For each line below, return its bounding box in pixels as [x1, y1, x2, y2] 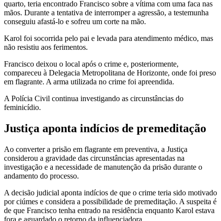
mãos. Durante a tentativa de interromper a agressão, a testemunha [4, 8, 209, 17]
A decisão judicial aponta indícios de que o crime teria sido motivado [4, 188, 217, 197]
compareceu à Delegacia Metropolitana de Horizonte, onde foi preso [4, 69, 216, 77]
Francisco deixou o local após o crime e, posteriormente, [4, 60, 179, 69]
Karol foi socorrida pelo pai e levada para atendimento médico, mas [4, 34, 213, 43]
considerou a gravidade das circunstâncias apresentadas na [4, 154, 184, 163]
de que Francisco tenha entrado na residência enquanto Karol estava [4, 206, 215, 215]
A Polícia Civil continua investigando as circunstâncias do [4, 94, 184, 103]
